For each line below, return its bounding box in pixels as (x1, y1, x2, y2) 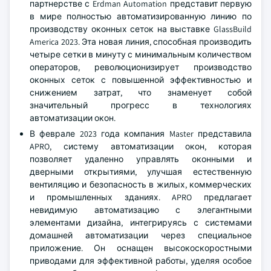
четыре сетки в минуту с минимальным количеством (30, 49, 252, 60)
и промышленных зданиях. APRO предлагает (30, 192, 252, 203)
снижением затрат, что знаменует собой (30, 87, 252, 98)
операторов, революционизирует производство (30, 62, 252, 73)
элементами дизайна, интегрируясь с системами (30, 217, 252, 228)
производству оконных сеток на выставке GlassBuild (30, 24, 252, 34)
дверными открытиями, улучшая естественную (30, 166, 252, 177)
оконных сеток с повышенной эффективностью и (30, 74, 252, 85)
